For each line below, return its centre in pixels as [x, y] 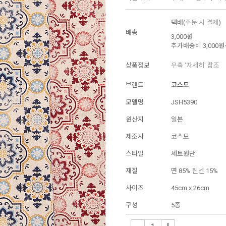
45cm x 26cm [190, 188]
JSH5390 [184, 102]
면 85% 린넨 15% [194, 171]
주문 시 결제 [202, 23]
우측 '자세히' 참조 [195, 66]
